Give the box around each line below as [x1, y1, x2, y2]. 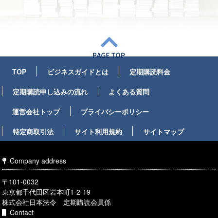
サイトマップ [143, 126, 184, 136]
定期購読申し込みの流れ [13, 86, 88, 96]
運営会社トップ [12, 106, 60, 116]
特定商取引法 [13, 126, 54, 136]
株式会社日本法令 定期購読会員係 [2, 197, 111, 207]
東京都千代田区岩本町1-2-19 [2, 187, 91, 197]
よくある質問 [109, 86, 150, 96]
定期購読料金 [129, 66, 171, 76]
